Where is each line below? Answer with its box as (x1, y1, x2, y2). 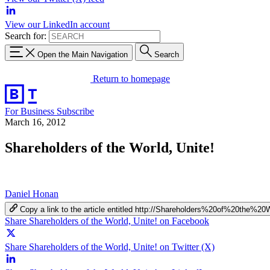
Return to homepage (93, 73, 170, 84)
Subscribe (57, 105, 94, 116)
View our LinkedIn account (5, 19, 110, 30)
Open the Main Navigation (37, 49, 128, 59)
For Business (5, 105, 57, 116)
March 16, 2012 (5, 116, 66, 127)
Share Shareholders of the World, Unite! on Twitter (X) (5, 241, 215, 252)
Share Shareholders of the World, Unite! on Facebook (5, 215, 209, 226)
